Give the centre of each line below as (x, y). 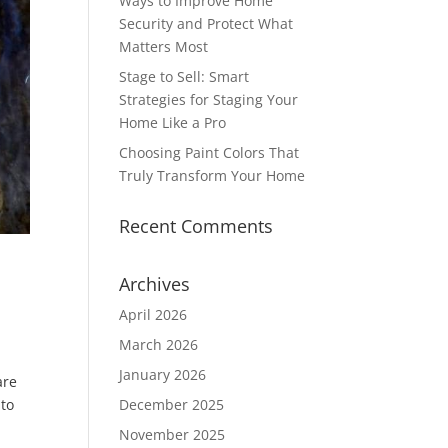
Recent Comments (196, 226)
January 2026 (163, 374)
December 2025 (172, 404)
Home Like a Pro (173, 122)
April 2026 (153, 314)
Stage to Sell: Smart (184, 76)
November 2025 (172, 434)
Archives (155, 284)
